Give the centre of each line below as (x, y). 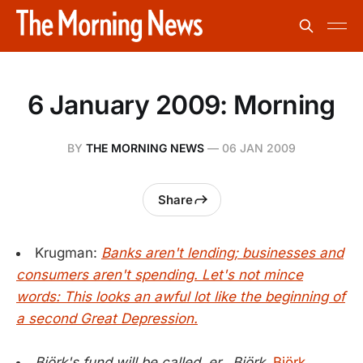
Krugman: (68, 253)
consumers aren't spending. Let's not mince (160, 275)
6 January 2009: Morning (181, 105)
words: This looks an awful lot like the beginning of (181, 297)
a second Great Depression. (107, 318)
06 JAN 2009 (259, 148)
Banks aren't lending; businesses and (222, 253)
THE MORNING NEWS (145, 148)
